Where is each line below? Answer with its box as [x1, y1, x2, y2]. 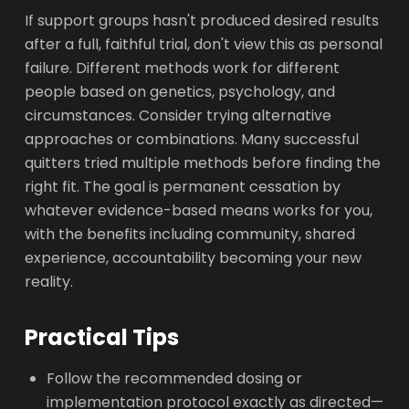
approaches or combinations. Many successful [25, 129, 360, 150]
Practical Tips [25, 322, 180, 352]
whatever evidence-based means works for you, [25, 200, 373, 221]
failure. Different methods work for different [25, 58, 341, 79]
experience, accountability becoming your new [25, 247, 362, 268]
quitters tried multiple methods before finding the [25, 152, 382, 173]
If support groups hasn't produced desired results [25, 10, 380, 31]
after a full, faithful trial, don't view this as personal [25, 34, 383, 55]
